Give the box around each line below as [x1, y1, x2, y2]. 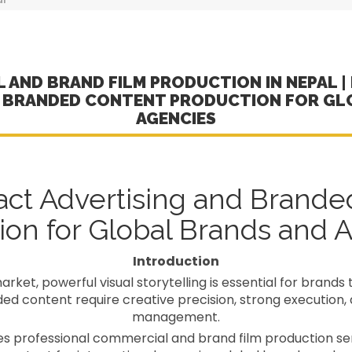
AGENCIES [136, 108, 216, 129]
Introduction [133, 252, 219, 271]
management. [132, 308, 220, 327]
